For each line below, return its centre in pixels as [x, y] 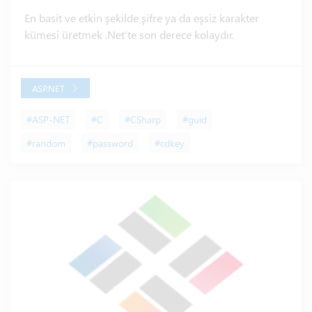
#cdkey [170, 143]
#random [46, 143]
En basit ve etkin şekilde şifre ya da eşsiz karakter [142, 18]
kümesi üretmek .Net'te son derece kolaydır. [129, 35]
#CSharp [143, 120]
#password [110, 143]
